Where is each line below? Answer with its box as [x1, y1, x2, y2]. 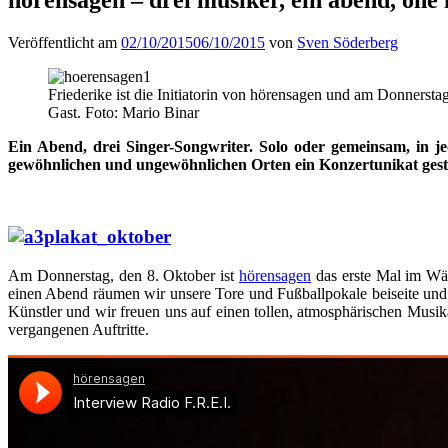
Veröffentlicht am [8, 33, 121, 51]
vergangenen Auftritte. [8, 320, 149, 338]
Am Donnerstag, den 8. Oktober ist [8, 266, 240, 284]
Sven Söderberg [297, 33, 398, 51]
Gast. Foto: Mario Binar [48, 103, 199, 121]
